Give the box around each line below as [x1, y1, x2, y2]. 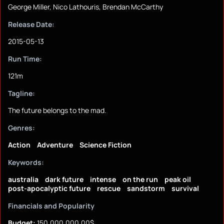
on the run [122, 174, 158, 184]
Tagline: [8, 88, 35, 98]
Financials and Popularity [8, 201, 94, 211]
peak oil [164, 174, 191, 184]
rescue [97, 183, 120, 193]
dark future [45, 174, 83, 184]
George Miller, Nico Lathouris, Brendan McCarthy [8, 2, 163, 12]
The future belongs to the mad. [8, 105, 106, 115]
